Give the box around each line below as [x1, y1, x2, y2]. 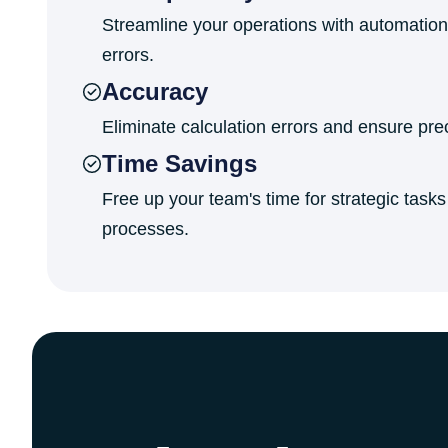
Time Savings [102, 150, 257, 177]
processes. [102, 219, 189, 239]
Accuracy [102, 78, 208, 105]
